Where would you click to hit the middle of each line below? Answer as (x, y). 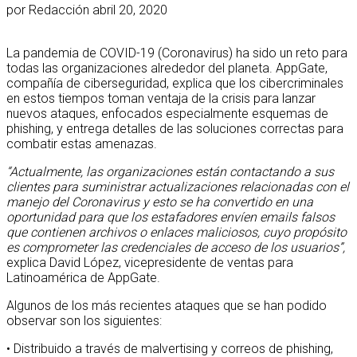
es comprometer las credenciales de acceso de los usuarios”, (176, 247)
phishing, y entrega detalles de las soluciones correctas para (175, 128)
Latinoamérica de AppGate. (83, 277)
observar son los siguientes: (84, 320)
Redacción (59, 10)
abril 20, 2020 (130, 10)
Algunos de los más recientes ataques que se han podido (167, 305)
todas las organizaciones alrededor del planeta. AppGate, (167, 68)
